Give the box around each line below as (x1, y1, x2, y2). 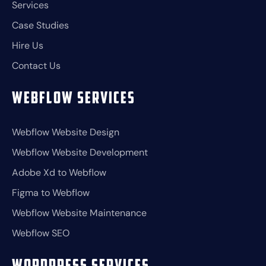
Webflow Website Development (12, 146, 148, 159)
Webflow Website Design (12, 126, 119, 139)
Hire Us (12, 39, 43, 52)
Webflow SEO (12, 227, 69, 240)
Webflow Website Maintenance (12, 207, 147, 220)
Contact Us (12, 59, 61, 72)
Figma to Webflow (12, 186, 90, 199)
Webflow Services (12, 91, 135, 108)
